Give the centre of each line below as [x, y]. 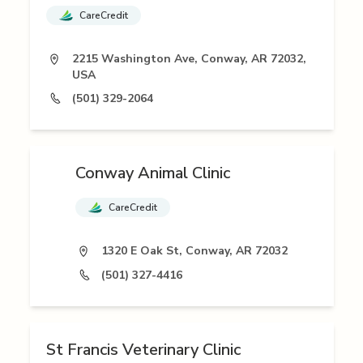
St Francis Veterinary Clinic [143, 350]
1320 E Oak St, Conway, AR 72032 [194, 251]
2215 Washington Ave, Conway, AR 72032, [189, 59]
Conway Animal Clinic [153, 173]
